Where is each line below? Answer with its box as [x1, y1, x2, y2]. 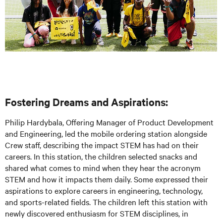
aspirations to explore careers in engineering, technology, [5, 184, 203, 196]
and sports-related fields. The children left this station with [5, 196, 208, 207]
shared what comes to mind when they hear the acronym [5, 162, 201, 173]
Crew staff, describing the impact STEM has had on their [5, 139, 199, 150]
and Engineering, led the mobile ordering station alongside [5, 127, 207, 139]
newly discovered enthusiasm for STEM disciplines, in [5, 207, 188, 219]
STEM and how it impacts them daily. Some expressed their [5, 173, 208, 184]
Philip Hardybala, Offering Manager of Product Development [5, 116, 214, 127]
